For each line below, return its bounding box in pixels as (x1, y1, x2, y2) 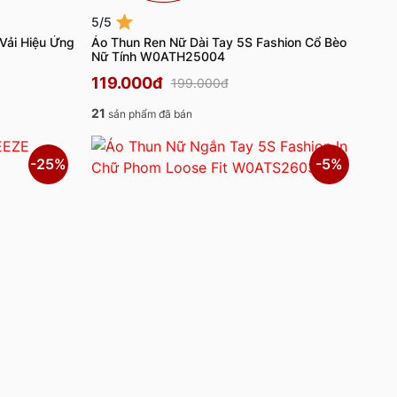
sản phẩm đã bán (105, 106, 192, 121)
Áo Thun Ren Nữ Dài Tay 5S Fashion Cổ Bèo (90, 34, 346, 50)
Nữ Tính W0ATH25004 (90, 48, 225, 64)
